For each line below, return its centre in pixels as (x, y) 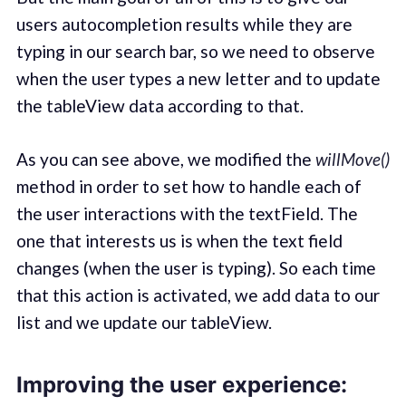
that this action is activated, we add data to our (198, 295)
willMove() (352, 159)
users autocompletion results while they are (184, 24)
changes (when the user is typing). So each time (196, 267)
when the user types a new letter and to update (198, 79)
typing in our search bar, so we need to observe (195, 52)
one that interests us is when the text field (179, 240)
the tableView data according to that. (159, 106)
